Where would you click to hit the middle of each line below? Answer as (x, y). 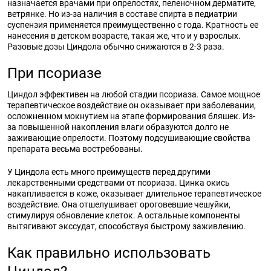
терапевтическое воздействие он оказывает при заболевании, (132, 105)
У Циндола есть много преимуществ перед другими (109, 172)
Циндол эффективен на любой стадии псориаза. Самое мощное (134, 94)
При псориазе (54, 73)
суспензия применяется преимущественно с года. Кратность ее (133, 25)
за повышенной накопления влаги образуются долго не (118, 127)
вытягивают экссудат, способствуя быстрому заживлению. (126, 226)
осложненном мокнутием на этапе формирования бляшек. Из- (131, 116)
